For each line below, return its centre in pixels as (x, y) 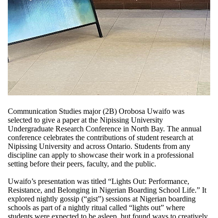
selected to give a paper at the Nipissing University (85, 120)
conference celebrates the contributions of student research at (100, 137)
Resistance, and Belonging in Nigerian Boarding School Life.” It (107, 190)
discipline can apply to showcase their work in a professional (101, 155)
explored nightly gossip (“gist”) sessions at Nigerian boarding (102, 199)
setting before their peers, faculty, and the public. (82, 163)
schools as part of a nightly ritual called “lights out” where (96, 207)
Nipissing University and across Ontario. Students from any (99, 146)
